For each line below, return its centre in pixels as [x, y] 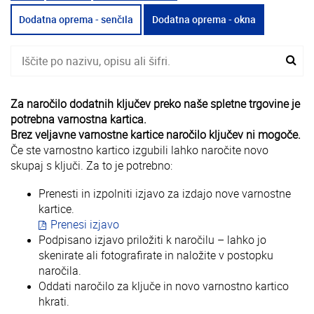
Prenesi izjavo [85, 224]
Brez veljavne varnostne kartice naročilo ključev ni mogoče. [156, 135]
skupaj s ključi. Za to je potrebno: [91, 165]
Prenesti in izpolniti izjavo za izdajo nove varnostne [165, 193]
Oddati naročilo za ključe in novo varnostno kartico [164, 286]
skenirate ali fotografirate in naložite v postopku [156, 255]
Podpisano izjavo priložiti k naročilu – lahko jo [152, 240]
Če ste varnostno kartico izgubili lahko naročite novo [139, 150]
